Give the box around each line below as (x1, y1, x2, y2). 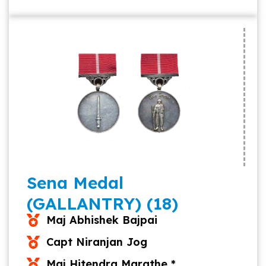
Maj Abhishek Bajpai (46, 213, 157, 227)
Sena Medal (27, 172, 123, 193)
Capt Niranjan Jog (46, 235, 147, 249)
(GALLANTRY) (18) (27, 193, 178, 214)
